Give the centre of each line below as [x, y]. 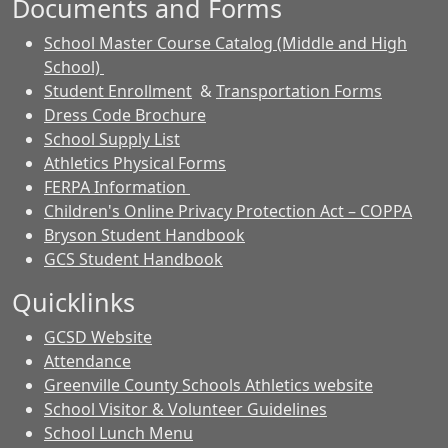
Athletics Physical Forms [135, 163]
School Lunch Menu [118, 433]
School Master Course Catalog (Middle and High [225, 43]
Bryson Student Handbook [144, 235]
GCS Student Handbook [133, 259]
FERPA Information [117, 187]
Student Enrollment [118, 91]
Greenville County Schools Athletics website [208, 385]
